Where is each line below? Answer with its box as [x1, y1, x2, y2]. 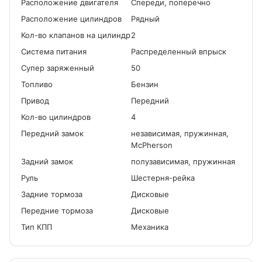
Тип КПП [21, 222, 52, 232]
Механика [131, 222, 168, 232]
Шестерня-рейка [131, 173, 195, 182]
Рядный [131, 14, 160, 23]
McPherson [131, 140, 173, 150]
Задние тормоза [21, 189, 82, 199]
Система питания [21, 47, 87, 56]
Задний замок [21, 157, 73, 166]
